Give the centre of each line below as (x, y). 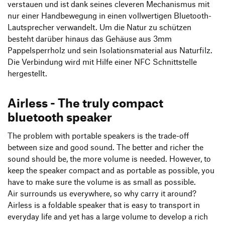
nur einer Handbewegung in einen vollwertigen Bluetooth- (109, 15)
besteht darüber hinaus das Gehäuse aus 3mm (90, 38)
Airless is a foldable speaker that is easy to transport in (104, 205)
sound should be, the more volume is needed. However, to (109, 159)
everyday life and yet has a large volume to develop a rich (108, 217)
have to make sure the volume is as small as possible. (102, 182)
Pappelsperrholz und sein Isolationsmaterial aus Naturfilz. (110, 50)
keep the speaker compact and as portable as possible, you (111, 171)
